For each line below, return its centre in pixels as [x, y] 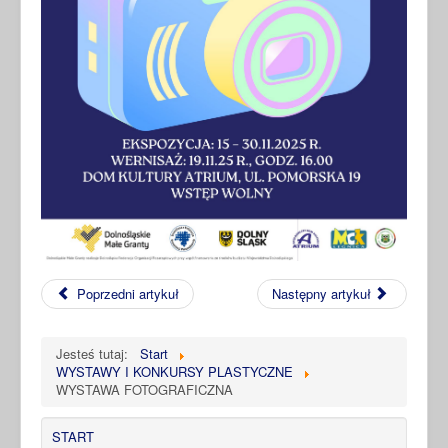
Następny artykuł [321, 293]
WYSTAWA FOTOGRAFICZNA [144, 389]
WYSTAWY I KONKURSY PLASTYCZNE [174, 371]
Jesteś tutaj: [96, 353]
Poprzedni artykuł [128, 293]
